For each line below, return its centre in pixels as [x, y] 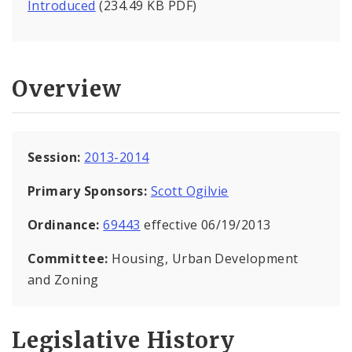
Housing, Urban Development [205, 258]
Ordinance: [66, 224]
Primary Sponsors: [88, 191]
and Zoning [63, 279]
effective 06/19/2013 [205, 224]
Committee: [70, 258]
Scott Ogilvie [189, 191]
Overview [67, 88]
